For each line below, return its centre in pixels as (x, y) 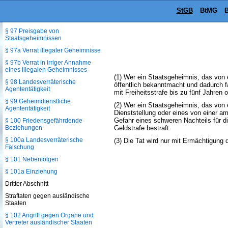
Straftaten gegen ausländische (47, 196)
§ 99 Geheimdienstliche (38, 101)
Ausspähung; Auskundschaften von (54, 12)
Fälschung (20, 147)
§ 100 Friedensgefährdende (44, 121)
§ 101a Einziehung (31, 172)
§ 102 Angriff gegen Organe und (49, 215)
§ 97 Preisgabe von (32, 31)
